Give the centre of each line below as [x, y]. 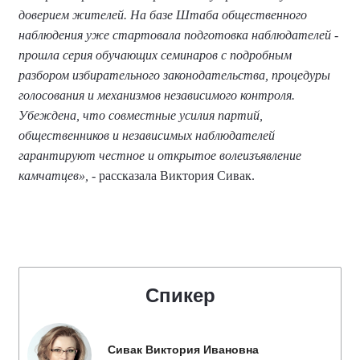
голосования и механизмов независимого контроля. [157, 95]
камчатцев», [53, 176]
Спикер [180, 295]
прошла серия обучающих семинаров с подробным [155, 55]
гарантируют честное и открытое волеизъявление [160, 155]
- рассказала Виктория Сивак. [173, 176]
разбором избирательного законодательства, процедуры [174, 75]
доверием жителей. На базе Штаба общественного [163, 15]
